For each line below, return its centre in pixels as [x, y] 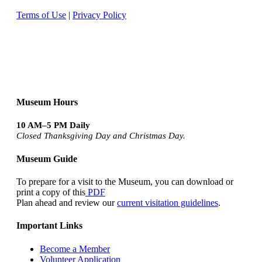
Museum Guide [47, 158]
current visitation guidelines [168, 202]
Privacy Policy [99, 15]
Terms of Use [41, 15]
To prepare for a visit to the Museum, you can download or [125, 181]
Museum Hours [47, 102]
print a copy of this [51, 192]
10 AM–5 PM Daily [53, 125]
